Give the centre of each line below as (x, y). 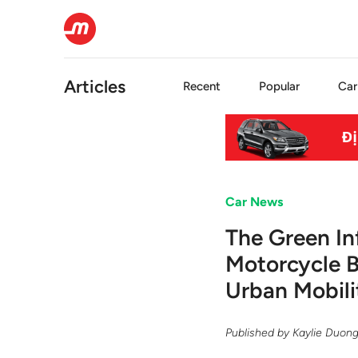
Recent (202, 86)
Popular (279, 86)
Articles (95, 86)
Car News (255, 202)
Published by (259, 332)
